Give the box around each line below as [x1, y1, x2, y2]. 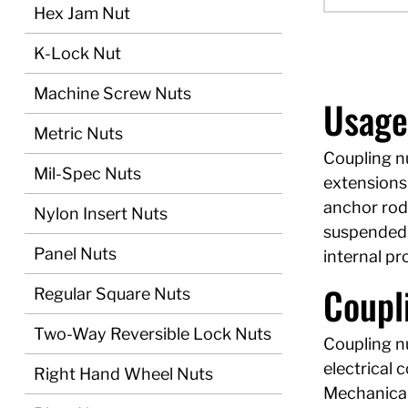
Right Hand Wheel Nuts [34, 364, 213, 383]
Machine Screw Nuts [34, 84, 191, 103]
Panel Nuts [34, 244, 117, 263]
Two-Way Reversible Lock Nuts [34, 324, 271, 343]
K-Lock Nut [34, 44, 121, 63]
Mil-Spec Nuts [34, 164, 141, 183]
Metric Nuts [34, 124, 123, 143]
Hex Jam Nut [34, 4, 130, 23]
